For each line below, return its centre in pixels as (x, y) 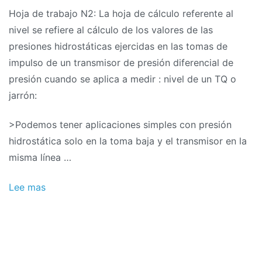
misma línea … (40, 158)
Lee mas (27, 187)
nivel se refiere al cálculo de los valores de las (111, 30)
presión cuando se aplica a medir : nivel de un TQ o (123, 79)
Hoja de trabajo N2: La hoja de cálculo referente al (121, 13)
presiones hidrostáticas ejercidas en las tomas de (118, 46)
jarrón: (23, 95)
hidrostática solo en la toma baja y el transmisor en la (128, 141)
